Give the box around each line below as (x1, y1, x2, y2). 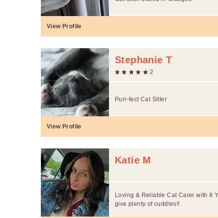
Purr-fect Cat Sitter (115, 95, 167, 103)
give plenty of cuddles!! (115, 200, 180, 207)
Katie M (115, 154, 151, 165)
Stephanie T (115, 54, 172, 65)
